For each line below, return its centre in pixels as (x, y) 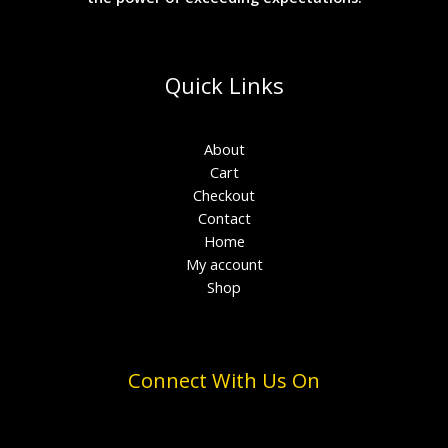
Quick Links (224, 85)
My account (224, 263)
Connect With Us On (224, 380)
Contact (224, 217)
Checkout (224, 194)
